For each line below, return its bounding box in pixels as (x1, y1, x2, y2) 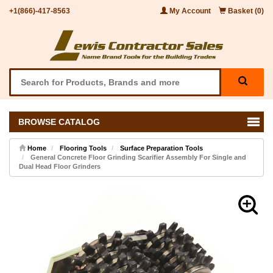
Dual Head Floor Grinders (19, 162, 101, 170)
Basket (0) (226, 7, 264, 15)
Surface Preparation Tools (120, 144, 203, 152)
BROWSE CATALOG (13, 116, 100, 127)
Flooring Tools (60, 144, 107, 152)
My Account (168, 7, 213, 15)
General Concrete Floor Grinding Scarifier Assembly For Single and (29, 153, 246, 161)
